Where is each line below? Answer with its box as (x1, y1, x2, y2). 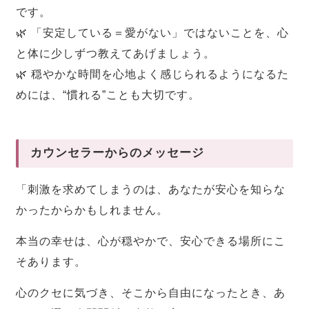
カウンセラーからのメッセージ (30, 146, 205, 160)
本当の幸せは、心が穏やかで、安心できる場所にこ (16, 235, 286, 247)
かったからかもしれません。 (16, 203, 169, 216)
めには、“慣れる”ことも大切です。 (16, 89, 201, 101)
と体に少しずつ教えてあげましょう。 (16, 48, 216, 60)
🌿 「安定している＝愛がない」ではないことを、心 (16, 27, 290, 39)
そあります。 (16, 255, 87, 268)
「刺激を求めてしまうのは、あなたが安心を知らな (16, 183, 286, 195)
